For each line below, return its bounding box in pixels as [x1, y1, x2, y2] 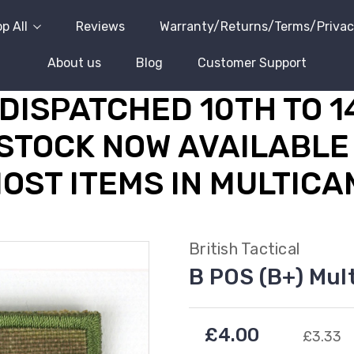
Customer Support [198, 55, 307, 70]
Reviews [76, 19, 125, 34]
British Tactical [189, 239, 299, 258]
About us [47, 55, 101, 70]
